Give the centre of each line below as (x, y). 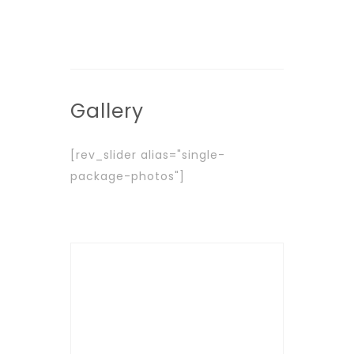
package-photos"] (128, 177)
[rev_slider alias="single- (148, 155)
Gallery (107, 111)
